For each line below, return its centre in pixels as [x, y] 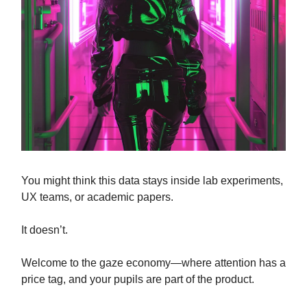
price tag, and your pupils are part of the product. [138, 280]
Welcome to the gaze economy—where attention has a [153, 263]
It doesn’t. [45, 230]
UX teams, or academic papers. [97, 197]
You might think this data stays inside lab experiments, [152, 181]
